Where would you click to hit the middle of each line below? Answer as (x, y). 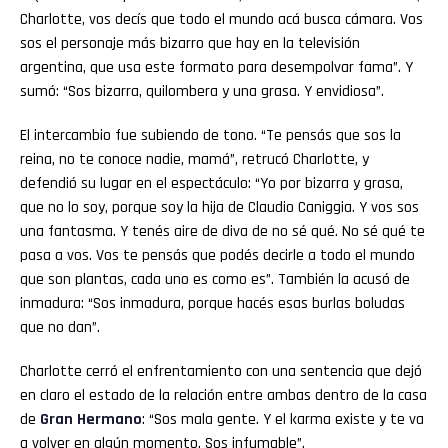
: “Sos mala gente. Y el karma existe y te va (283, 419)
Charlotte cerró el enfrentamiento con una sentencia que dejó (221, 371)
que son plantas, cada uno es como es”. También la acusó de (215, 279)
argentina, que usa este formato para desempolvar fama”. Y (216, 67)
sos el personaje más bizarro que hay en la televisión (190, 43)
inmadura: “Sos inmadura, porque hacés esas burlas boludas (212, 303)
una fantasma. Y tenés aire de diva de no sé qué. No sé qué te (222, 231)
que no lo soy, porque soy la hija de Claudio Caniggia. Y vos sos (219, 207)
